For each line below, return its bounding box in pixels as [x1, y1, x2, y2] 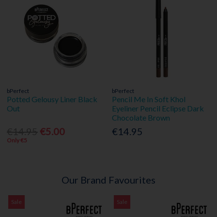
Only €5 [7, 136, 28, 144]
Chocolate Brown [112, 113, 170, 123]
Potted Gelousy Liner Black [7, 94, 98, 104]
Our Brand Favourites [61, 173, 155, 186]
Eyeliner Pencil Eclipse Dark [112, 104, 204, 113]
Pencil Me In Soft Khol [112, 94, 186, 104]
